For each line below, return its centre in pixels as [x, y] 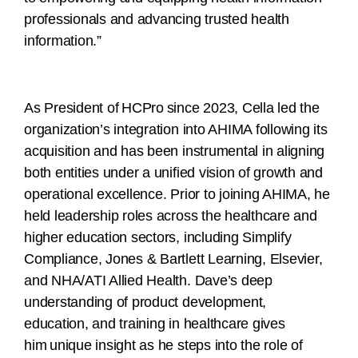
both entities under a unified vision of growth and [174, 173]
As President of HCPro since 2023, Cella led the [172, 108]
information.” [64, 41]
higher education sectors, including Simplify [158, 238]
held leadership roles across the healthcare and [171, 216]
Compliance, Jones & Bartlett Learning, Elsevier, [173, 259]
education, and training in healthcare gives [155, 324]
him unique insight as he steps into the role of [163, 346]
